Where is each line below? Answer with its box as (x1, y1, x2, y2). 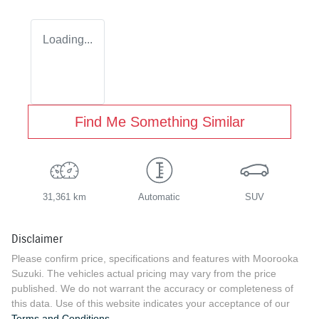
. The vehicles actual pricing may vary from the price (41, 267, 276, 279)
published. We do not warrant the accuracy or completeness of (11, 282, 293, 294)
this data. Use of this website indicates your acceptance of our (11, 297, 290, 309)
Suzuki (11, 267, 41, 279)
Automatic (138, 191, 181, 202)
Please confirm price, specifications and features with (11, 252, 253, 264)
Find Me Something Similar (74, 113, 245, 130)
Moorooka (253, 252, 298, 264)
